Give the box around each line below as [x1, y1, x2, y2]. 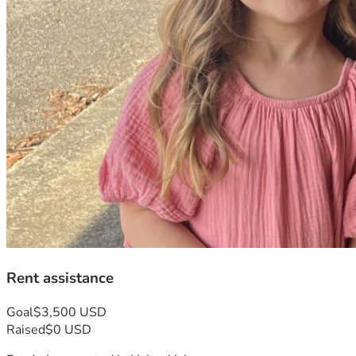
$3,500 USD [33, 303, 106, 321]
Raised [6, 320, 45, 339]
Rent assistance [6, 268, 114, 288]
